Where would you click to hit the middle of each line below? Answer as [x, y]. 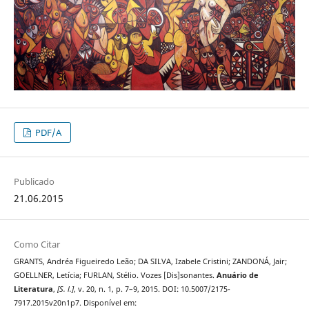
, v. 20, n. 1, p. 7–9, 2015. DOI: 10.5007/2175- [152, 289]
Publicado [34, 182]
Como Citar [37, 245]
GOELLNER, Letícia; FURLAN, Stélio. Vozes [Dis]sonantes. [115, 276]
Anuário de [237, 276]
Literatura [33, 289]
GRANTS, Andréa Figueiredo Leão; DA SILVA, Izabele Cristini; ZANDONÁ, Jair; [150, 262]
